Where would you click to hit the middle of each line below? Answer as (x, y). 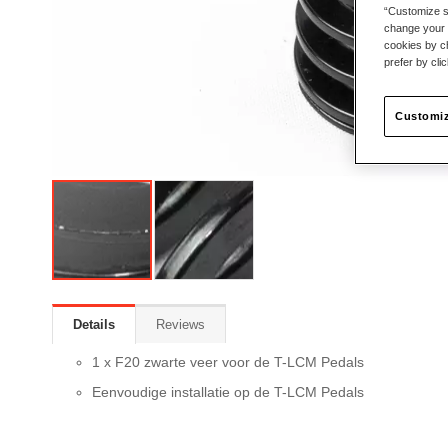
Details (94, 325)
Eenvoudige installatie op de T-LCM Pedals (228, 392)
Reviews (180, 325)
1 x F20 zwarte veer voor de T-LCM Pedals (228, 362)
